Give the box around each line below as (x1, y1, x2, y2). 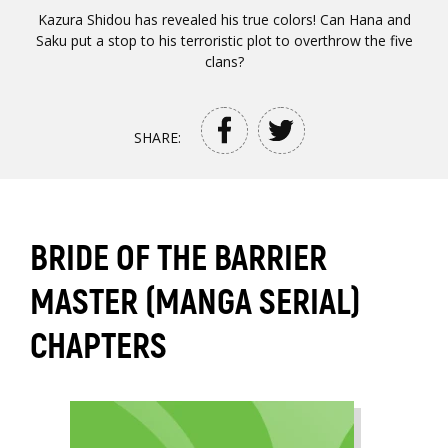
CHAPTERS (30, 324, 167, 369)
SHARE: (133, 127, 181, 147)
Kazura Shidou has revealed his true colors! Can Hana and (37, 9, 411, 29)
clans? (204, 51, 244, 71)
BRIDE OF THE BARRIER (30, 236, 327, 281)
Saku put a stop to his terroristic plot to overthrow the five (35, 30, 413, 50)
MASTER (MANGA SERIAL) (30, 280, 361, 325)
